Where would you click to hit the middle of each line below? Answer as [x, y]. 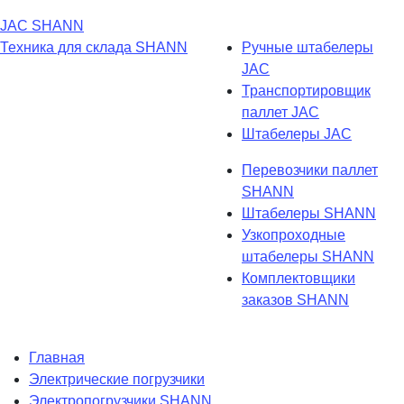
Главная [57, 357]
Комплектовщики [298, 278]
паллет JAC [280, 112]
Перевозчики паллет [310, 170]
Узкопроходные [294, 234]
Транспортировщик [306, 90]
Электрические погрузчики [117, 379]
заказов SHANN [295, 299]
